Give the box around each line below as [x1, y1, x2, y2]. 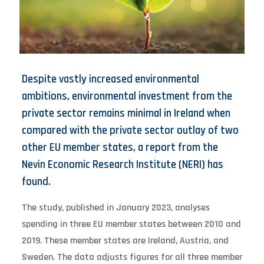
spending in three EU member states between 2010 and [21, 217, 241, 230]
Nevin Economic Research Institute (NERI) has [21, 157, 223, 171]
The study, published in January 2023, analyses [21, 201, 210, 214]
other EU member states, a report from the [21, 140, 218, 154]
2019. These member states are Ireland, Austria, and [21, 234, 229, 247]
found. [21, 174, 51, 189]
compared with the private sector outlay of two [21, 123, 239, 137]
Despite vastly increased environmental [21, 72, 199, 86]
